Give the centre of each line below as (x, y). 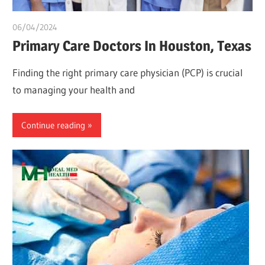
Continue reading (54, 125)
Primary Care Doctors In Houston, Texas (132, 46)
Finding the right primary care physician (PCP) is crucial (128, 72)
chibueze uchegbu (90, 27)
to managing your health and (74, 89)
